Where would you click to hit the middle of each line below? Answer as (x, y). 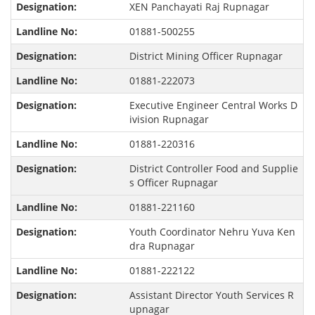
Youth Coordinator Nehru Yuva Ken (212, 232)
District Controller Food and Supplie (213, 169)
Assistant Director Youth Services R (211, 295)
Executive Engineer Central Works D (213, 105)
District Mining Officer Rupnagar (206, 56)
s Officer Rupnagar (173, 183)
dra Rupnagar (162, 246)
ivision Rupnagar (169, 120)
